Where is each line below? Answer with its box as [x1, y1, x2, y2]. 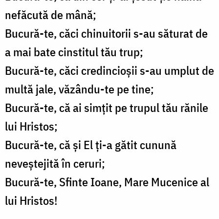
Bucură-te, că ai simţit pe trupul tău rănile [5, 100, 208, 116]
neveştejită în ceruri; [5, 155, 105, 172]
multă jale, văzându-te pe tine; [5, 81, 154, 97]
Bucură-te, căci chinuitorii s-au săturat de [5, 25, 208, 42]
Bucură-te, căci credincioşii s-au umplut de [5, 63, 214, 79]
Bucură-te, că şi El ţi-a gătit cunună [5, 137, 176, 153]
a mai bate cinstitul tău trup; [5, 44, 143, 60]
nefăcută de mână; [5, 7, 96, 23]
